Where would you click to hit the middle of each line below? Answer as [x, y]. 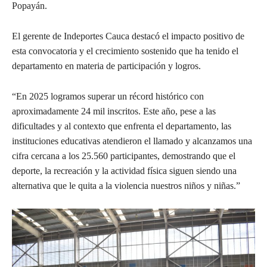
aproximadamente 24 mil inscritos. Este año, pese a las [114, 111]
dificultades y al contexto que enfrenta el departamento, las [122, 126]
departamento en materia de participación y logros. [106, 66]
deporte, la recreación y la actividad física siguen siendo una [124, 170]
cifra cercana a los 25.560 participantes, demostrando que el [124, 156]
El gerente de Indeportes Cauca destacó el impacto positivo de [128, 36]
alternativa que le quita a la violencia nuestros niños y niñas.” [126, 185]
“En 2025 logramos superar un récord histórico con [108, 96]
